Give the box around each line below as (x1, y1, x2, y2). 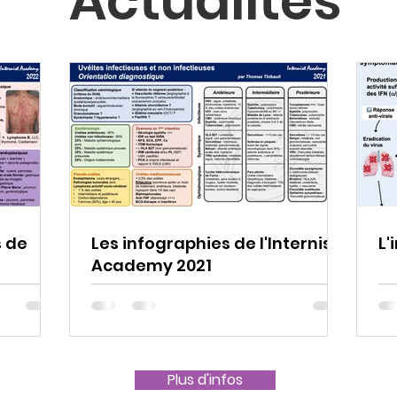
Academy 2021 (91, 254, 212, 277)
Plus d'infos (167, 370, 243, 391)
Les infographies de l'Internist (91, 232, 339, 255)
